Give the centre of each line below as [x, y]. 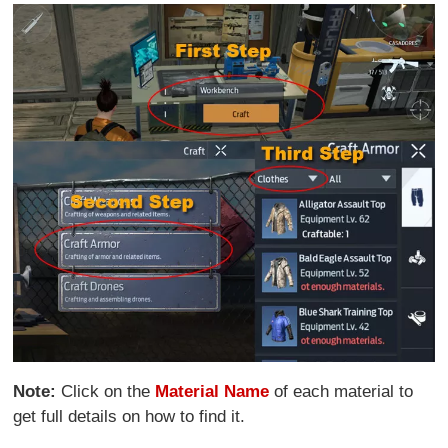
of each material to [341, 391]
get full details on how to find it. [129, 416]
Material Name [212, 391]
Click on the [106, 391]
